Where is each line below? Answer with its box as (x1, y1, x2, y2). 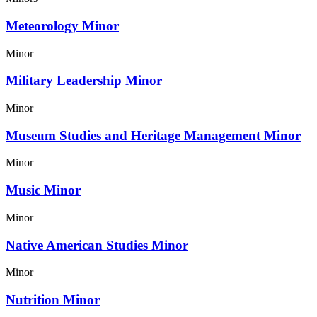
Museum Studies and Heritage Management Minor (6, 127, 301, 143)
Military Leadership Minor (6, 73, 162, 88)
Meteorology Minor (6, 18, 119, 33)
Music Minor (6, 183, 81, 198)
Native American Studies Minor (6, 237, 188, 253)
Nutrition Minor (6, 292, 100, 307)
